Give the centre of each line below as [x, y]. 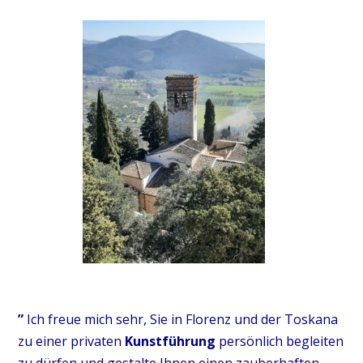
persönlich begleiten [281, 342]
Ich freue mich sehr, [88, 320]
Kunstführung [171, 342]
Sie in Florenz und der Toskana [243, 320]
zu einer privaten [71, 342]
